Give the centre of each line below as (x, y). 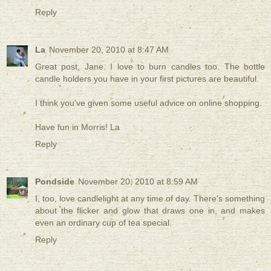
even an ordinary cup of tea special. (103, 222)
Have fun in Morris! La (77, 127)
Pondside (55, 181)
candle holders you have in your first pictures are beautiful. (147, 78)
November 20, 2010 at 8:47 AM (109, 49)
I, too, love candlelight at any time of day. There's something (150, 198)
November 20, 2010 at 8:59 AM (138, 181)
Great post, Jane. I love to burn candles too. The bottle (150, 66)
